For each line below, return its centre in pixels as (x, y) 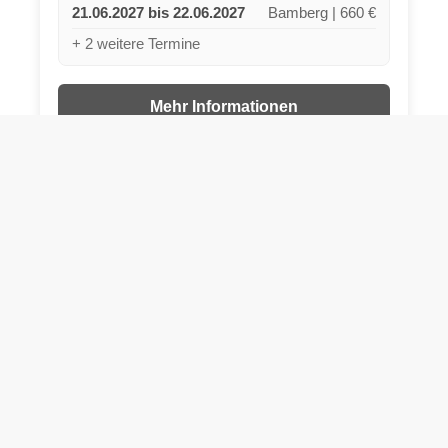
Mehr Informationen (224, 107)
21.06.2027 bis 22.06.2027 (158, 12)
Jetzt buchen (224, 150)
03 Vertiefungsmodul (147, 425)
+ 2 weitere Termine (135, 43)
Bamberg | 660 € (322, 12)
